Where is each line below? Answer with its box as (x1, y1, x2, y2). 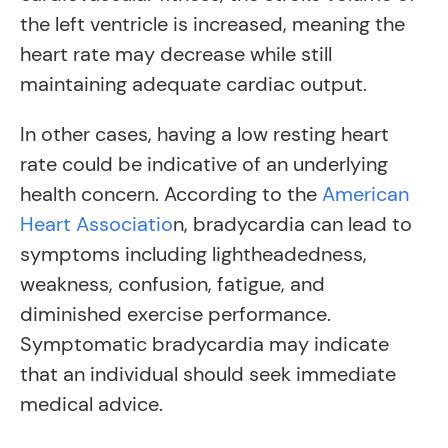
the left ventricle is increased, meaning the (20, 11, 405, 37)
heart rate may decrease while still (20, 41, 332, 67)
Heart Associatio (20, 211, 173, 237)
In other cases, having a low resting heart (20, 121, 389, 147)
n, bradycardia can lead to (173, 211, 412, 237)
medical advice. (20, 391, 163, 417)
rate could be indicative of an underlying (20, 151, 388, 177)
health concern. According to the (20, 181, 322, 207)
